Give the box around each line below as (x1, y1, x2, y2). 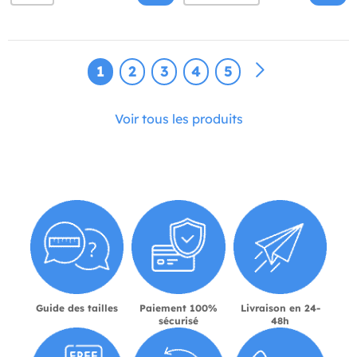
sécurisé (159, 314, 198, 327)
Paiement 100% (139, 301, 218, 314)
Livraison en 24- (240, 301, 320, 314)
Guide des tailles (35, 301, 118, 314)
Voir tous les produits (114, 111, 243, 127)
